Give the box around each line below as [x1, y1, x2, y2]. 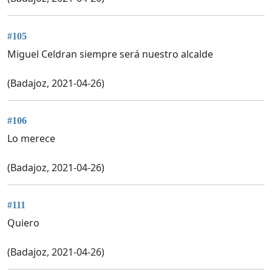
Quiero [7, 216, 39, 230]
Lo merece [7, 132, 55, 146]
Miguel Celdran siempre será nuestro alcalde [7, 47, 213, 61]
